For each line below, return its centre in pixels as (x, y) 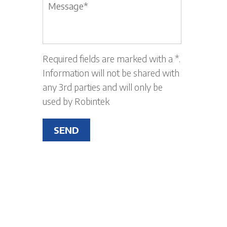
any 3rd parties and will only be (103, 87)
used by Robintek (76, 101)
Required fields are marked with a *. (112, 59)
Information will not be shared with (111, 73)
